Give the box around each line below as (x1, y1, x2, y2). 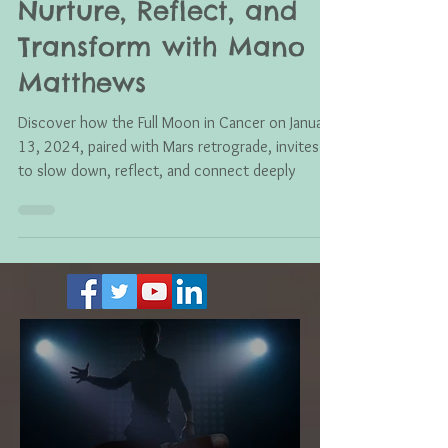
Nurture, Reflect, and (18, 39, 297, 72)
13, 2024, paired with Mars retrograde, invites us (18, 182, 338, 201)
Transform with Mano (18, 75, 305, 108)
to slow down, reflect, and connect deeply (18, 206, 295, 225)
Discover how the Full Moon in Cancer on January (18, 158, 335, 177)
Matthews (18, 111, 146, 144)
